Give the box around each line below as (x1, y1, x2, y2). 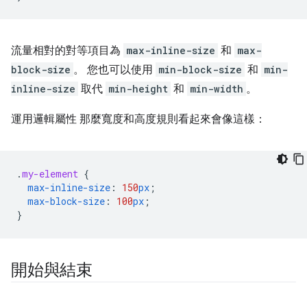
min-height (108, 82, 168, 95)
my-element (22, 167, 78, 180)
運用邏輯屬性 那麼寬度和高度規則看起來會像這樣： (11, 112, 266, 126)
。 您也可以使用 (73, 62, 156, 77)
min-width (190, 82, 243, 95)
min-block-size (158, 62, 242, 76)
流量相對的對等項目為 (11, 43, 123, 58)
